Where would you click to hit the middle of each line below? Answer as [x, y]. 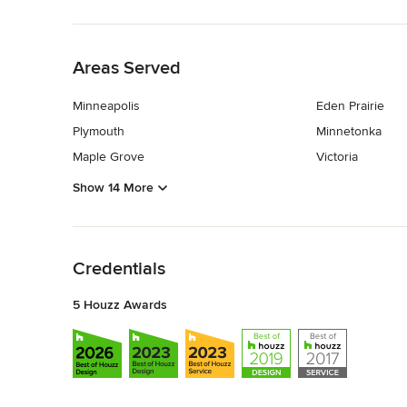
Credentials [119, 268]
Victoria [337, 157]
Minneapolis [106, 106]
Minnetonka [348, 132]
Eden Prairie [350, 106]
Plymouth [99, 132]
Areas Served [127, 69]
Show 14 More [113, 187]
